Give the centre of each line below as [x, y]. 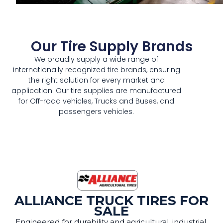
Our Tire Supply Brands [111, 46]
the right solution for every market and [96, 80]
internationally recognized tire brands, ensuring [96, 69]
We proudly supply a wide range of [97, 59]
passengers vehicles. [97, 111]
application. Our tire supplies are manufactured [97, 90]
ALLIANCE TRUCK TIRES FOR [111, 200]
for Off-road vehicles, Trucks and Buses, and [97, 101]
